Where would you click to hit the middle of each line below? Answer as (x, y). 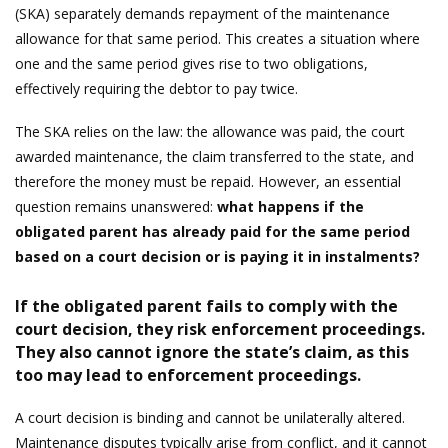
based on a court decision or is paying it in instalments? (217, 256)
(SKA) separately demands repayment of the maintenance (202, 14)
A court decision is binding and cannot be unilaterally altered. (210, 417)
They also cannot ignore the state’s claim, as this (212, 352)
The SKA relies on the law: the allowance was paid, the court (210, 131)
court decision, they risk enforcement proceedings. (220, 329)
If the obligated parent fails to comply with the (206, 306)
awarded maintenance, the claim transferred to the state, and (214, 156)
